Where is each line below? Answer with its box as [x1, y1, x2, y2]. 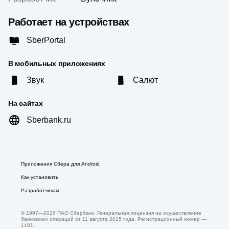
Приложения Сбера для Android [21, 161, 100, 167]
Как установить [21, 174, 58, 180]
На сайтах [8, 99, 43, 107]
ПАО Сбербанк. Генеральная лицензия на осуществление [56, 210, 201, 216]
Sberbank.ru [27, 116, 71, 124]
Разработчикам [21, 188, 59, 193]
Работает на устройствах [8, 16, 129, 28]
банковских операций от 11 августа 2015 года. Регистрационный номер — [21, 216, 207, 222]
